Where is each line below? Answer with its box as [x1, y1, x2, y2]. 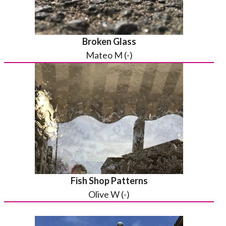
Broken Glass [82, 36, 136, 47]
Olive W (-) [88, 189, 130, 200]
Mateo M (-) [85, 49, 133, 61]
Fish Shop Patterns [70, 175, 148, 186]
